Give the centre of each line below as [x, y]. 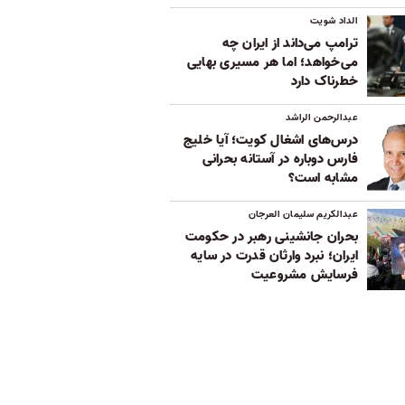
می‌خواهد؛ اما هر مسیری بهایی [273, 62]
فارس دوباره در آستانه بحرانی [280, 159]
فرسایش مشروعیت [304, 274]
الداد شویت [334, 20]
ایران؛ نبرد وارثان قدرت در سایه [274, 255]
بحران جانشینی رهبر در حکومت [272, 236]
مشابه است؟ [323, 178]
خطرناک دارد [324, 81]
